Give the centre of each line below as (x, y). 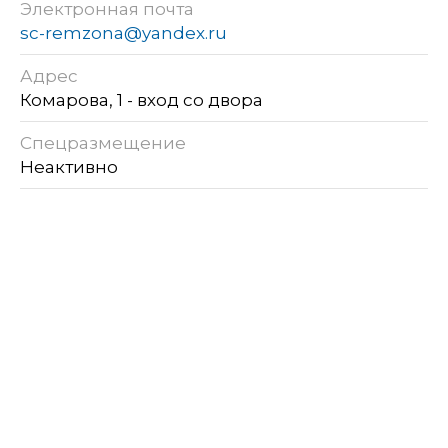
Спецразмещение (103, 142)
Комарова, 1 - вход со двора (141, 99)
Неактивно (71, 166)
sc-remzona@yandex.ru (123, 32)
